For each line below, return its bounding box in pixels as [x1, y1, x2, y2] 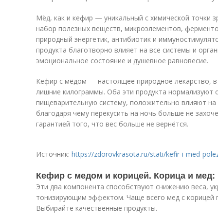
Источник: [36, 149, 72, 159]
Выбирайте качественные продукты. [36, 203, 157, 213]
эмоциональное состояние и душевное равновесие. [36, 56, 208, 65]
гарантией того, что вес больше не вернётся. [36, 119, 188, 128]
